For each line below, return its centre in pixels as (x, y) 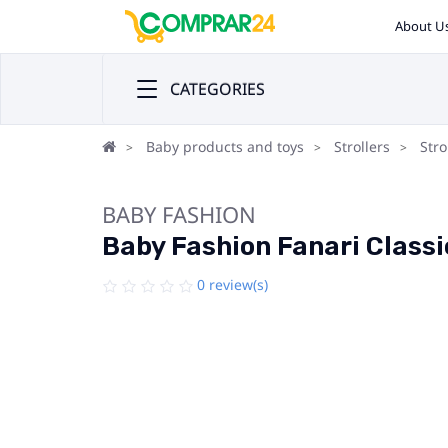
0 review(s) (232, 284)
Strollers (362, 146)
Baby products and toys (225, 146)
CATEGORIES (217, 89)
